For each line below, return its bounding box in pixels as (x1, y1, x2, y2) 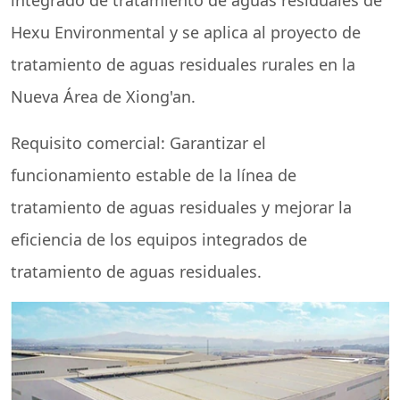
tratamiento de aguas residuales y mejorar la (11, 196, 352, 218)
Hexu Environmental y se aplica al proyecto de (11, 21, 361, 43)
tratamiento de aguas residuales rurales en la (11, 54, 355, 75)
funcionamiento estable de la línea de (11, 164, 296, 186)
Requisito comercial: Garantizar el (11, 132, 266, 154)
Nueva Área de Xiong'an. (11, 86, 196, 107)
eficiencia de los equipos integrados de (11, 229, 307, 250)
